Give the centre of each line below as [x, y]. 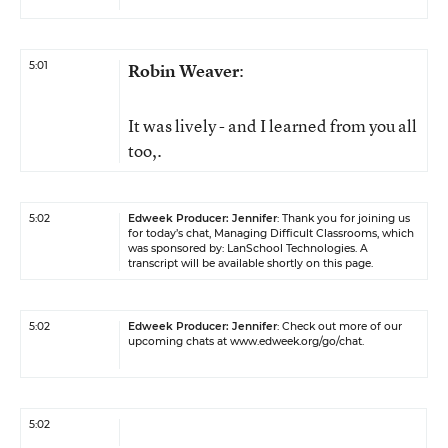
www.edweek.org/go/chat [296, 341]
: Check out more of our [339, 326]
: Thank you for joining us [343, 218]
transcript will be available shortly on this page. [250, 263]
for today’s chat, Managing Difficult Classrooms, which [271, 233]
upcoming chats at [179, 341]
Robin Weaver [183, 70]
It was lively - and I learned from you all [272, 125]
